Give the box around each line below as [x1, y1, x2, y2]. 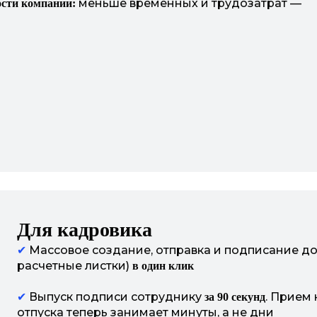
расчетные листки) [17, 258, 132, 272]
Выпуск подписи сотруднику [29, 289, 204, 304]
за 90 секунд [204, 290, 265, 303]
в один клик [132, 259, 194, 272]
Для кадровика [17, 218, 152, 241]
